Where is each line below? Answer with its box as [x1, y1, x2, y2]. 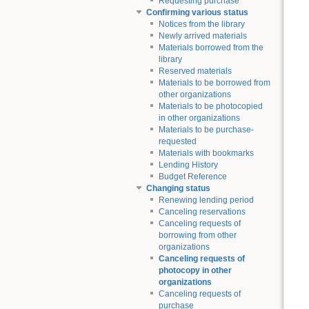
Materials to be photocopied [158, 101, 263, 112]
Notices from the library [158, 19, 245, 30]
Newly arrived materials [158, 31, 247, 41]
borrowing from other [158, 230, 237, 241]
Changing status [146, 183, 210, 194]
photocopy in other [158, 266, 232, 276]
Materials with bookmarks [158, 148, 254, 159]
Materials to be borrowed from [158, 78, 270, 88]
